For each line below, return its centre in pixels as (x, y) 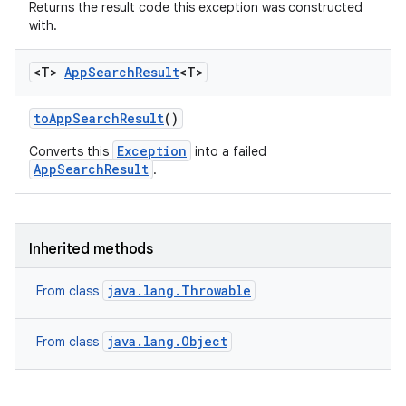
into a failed (229, 151)
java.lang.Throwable (179, 290)
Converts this (71, 151)
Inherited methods (91, 249)
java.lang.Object (167, 341)
